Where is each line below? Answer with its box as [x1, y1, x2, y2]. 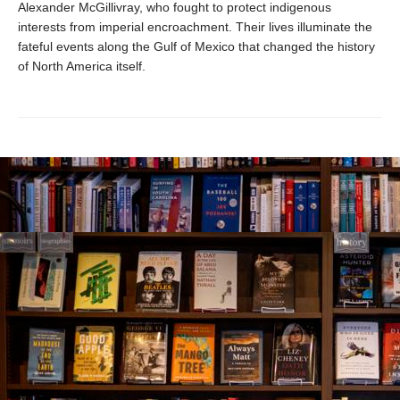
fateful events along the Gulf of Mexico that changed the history [18, 38, 375, 54]
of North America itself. [18, 58, 146, 73]
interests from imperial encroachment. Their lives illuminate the [18, 19, 372, 34]
